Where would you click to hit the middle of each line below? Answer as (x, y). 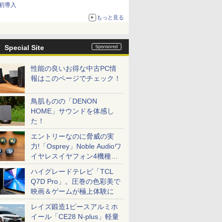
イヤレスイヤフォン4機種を (74, 156)
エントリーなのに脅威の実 (72, 136)
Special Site (24, 48)
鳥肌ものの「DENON (64, 101)
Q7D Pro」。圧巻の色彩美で (76, 181)
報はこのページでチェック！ (76, 78)
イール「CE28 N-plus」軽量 (75, 217)
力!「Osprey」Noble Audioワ (76, 146)
